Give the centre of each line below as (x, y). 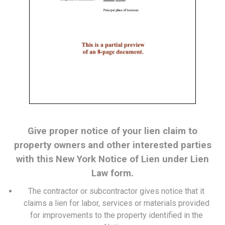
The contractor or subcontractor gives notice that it (116, 191)
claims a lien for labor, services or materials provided (116, 203)
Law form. (113, 173)
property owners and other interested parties (113, 145)
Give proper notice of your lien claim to (113, 131)
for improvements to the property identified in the (116, 215)
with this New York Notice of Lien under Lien (113, 159)
